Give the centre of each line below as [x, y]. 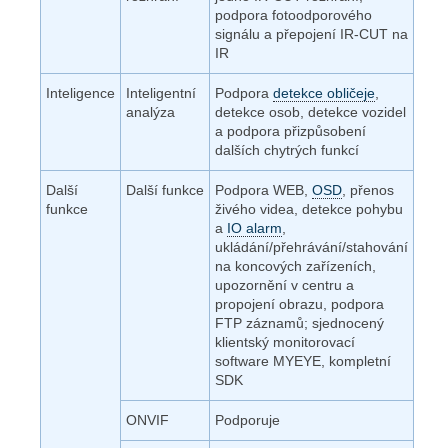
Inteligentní [161, 92]
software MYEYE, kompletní [303, 360]
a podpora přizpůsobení [290, 130]
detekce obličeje [324, 92]
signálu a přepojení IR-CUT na [311, 33]
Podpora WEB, [263, 189]
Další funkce [165, 189]
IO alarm [254, 227]
